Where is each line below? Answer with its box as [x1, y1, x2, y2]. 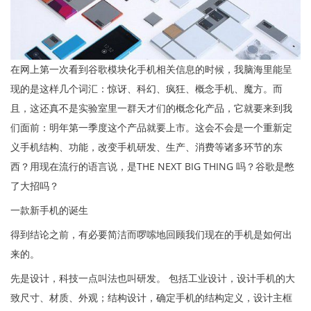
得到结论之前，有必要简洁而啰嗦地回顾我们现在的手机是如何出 [10, 227, 292, 241]
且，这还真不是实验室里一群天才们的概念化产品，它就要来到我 [10, 101, 292, 115]
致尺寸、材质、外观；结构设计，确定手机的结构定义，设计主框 [10, 290, 292, 304]
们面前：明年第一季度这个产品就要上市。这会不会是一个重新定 [10, 120, 292, 134]
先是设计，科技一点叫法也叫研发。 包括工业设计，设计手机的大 [10, 271, 295, 285]
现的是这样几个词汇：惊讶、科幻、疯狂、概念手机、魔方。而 [10, 81, 283, 95]
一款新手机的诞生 [10, 203, 88, 217]
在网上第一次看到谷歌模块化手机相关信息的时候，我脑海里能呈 [10, 62, 292, 76]
